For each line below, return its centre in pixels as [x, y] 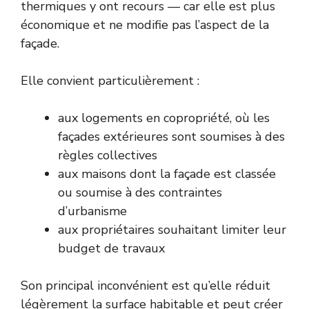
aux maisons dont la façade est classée [167, 174]
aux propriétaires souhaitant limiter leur [172, 230]
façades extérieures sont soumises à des [171, 137]
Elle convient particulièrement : [110, 81]
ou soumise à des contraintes [140, 193]
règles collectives [108, 156]
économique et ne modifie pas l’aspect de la [145, 25]
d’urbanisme [92, 211]
